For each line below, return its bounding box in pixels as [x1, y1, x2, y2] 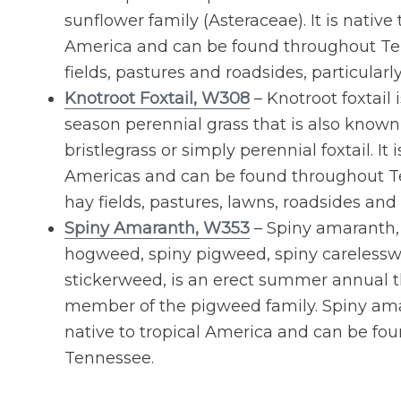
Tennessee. [64, 348, 154, 369]
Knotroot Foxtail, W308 [64, 89, 250, 109]
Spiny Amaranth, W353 [64, 218, 250, 239]
